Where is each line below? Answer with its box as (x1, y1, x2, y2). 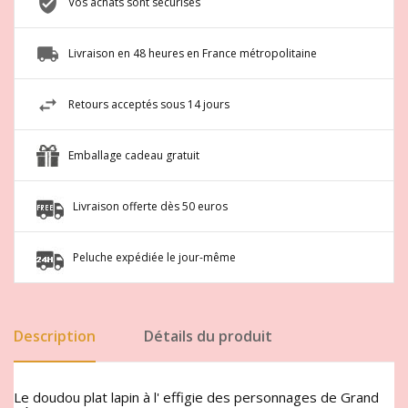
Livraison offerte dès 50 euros (73, 199, 228, 215)
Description (14, 326, 96, 347)
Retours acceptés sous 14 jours (68, 97, 229, 113)
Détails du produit (144, 326, 273, 347)
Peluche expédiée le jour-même (73, 250, 236, 266)
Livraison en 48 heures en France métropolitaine (68, 46, 317, 62)
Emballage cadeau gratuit (68, 148, 199, 164)
